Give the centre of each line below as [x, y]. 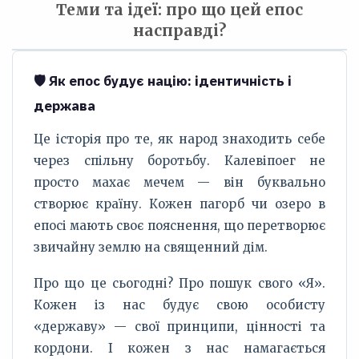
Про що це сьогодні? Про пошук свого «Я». [179, 283]
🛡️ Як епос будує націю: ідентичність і [163, 81]
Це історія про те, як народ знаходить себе [179, 139]
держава [65, 106]
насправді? [179, 30]
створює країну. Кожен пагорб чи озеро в [179, 204]
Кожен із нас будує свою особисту [179, 305]
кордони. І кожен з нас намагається [179, 348]
